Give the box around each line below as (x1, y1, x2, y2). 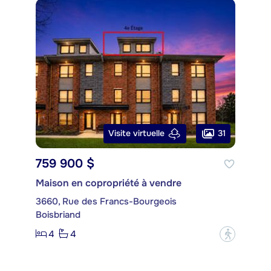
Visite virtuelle (108, 128, 165, 139)
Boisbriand (36, 208, 80, 221)
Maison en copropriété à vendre (36, 176, 181, 189)
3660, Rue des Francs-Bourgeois (36, 195, 177, 207)
